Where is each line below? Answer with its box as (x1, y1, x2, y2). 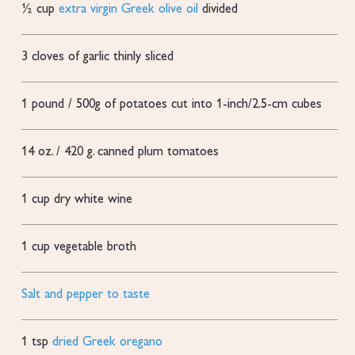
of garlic (68, 50, 110, 63)
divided (202, 2, 239, 16)
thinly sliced (113, 50, 174, 63)
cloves (32, 50, 65, 63)
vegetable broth (54, 240, 137, 254)
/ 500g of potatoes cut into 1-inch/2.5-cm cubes (68, 97, 323, 111)
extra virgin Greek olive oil (59, 2, 199, 16)
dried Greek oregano (52, 335, 163, 349)
